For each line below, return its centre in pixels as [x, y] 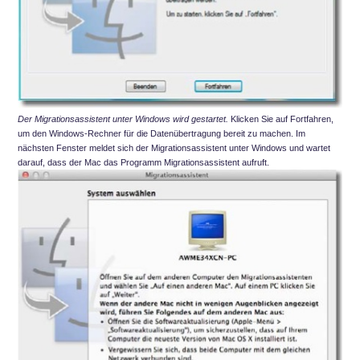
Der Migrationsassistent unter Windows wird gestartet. [123, 119]
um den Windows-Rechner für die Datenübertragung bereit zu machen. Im [162, 134]
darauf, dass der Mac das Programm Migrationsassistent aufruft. [143, 163]
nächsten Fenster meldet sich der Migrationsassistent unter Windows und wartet [174, 148]
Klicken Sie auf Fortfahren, [281, 119]
